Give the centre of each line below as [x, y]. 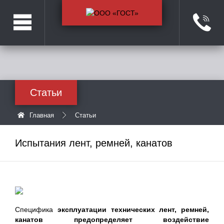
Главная [42, 115]
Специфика [36, 209]
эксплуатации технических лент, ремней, [133, 209]
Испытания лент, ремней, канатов [94, 143]
